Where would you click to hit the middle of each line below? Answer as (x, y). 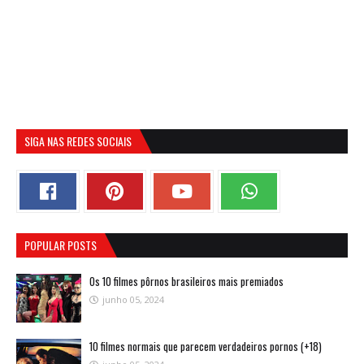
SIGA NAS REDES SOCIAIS (78, 141)
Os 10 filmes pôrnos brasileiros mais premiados (186, 281)
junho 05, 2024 (133, 299)
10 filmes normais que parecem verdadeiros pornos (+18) (206, 346)
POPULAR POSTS (61, 245)
